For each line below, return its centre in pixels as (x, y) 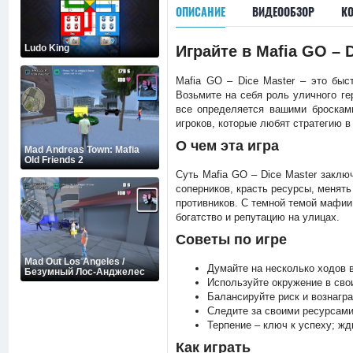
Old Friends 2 (54, 160)
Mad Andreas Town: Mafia (82, 150)
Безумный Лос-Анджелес (85, 272)
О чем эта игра (227, 146)
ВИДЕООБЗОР (283, 11)
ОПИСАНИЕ (200, 11)
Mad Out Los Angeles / (74, 262)
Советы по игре (231, 240)
